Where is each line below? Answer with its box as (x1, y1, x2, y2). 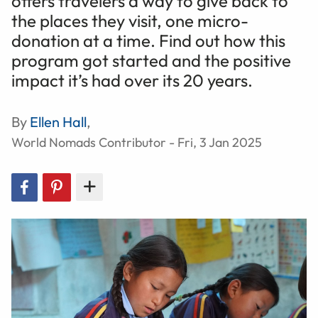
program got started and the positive (11, 49, 291, 71)
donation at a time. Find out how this (11, 29, 285, 51)
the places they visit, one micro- (11, 9, 248, 31)
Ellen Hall (30, 112, 87, 131)
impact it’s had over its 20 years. (11, 69, 253, 91)
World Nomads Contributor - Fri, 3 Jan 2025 (11, 133, 262, 150)
